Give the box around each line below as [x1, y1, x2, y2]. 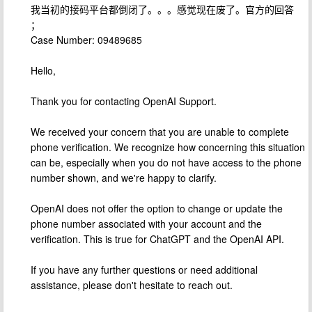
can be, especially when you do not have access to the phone [31, 155, 302, 169]
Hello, [31, 63, 56, 77]
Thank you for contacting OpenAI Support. [31, 94, 217, 108]
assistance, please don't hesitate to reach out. [31, 278, 233, 292]
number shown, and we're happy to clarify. [31, 171, 217, 185]
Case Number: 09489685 [31, 33, 142, 47]
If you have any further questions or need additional [31, 263, 258, 276]
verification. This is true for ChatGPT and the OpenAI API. [31, 232, 284, 246]
